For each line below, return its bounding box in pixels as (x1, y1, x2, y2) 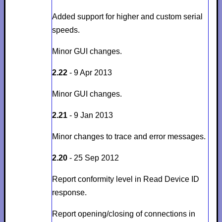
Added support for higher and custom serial (52, 12, 203, 21)
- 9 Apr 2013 (67, 68, 112, 77)
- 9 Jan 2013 (67, 111, 113, 119)
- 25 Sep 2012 (67, 153, 119, 162)
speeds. (52, 25, 80, 34)
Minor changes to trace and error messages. (52, 132, 206, 141)
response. (52, 188, 87, 197)
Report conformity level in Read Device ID (52, 174, 199, 183)
